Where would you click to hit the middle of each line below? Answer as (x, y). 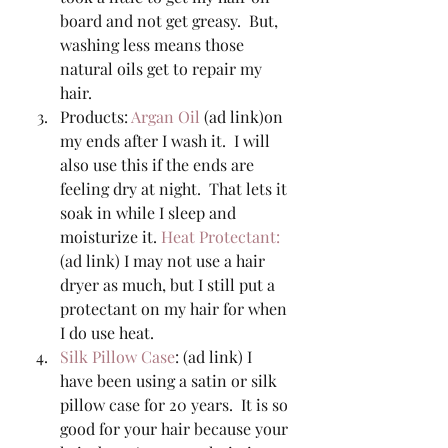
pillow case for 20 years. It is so (176, 404)
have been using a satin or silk (170, 380)
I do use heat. (109, 332)
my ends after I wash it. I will (167, 140)
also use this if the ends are (159, 164)
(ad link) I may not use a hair (164, 260)
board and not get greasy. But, (171, 20)
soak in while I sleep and (150, 212)
